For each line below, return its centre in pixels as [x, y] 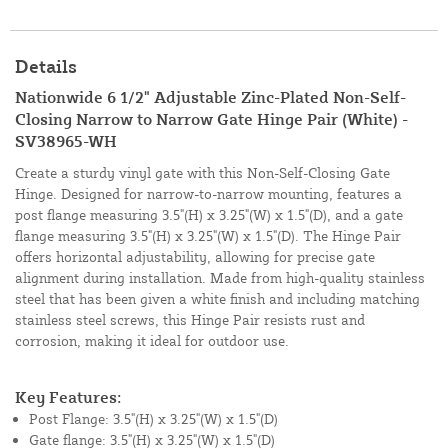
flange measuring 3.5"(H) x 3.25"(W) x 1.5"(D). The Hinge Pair [208, 236]
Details [46, 66]
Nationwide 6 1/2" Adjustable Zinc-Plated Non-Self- [210, 97]
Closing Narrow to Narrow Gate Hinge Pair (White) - [211, 119]
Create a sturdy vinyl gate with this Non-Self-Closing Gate [202, 173]
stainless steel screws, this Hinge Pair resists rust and [190, 320]
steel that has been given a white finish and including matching [217, 299]
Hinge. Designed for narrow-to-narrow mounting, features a [208, 194]
